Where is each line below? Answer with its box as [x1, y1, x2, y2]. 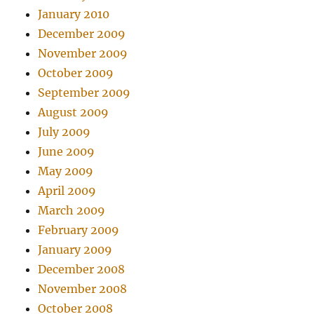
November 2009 [38, 46, 128, 61]
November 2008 [38, 282, 128, 296]
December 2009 [38, 27, 126, 41]
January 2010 [38, 7, 110, 22]
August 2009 [38, 105, 109, 120]
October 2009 [38, 66, 114, 81]
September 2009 [38, 86, 131, 100]
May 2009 [38, 164, 94, 179]
